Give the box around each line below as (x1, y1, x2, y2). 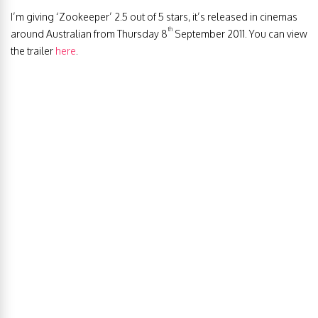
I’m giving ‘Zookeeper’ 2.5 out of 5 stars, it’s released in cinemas (11, 10, 297, 23)
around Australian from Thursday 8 (11, 27, 168, 40)
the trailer (11, 44, 55, 57)
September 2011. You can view (172, 27, 307, 40)
